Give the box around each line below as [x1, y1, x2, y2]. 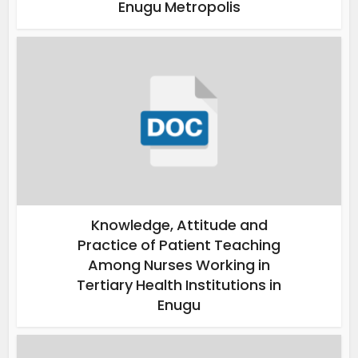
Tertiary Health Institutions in [77, 275, 281, 296]
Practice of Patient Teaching [78, 235, 280, 256]
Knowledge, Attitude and [90, 215, 268, 236]
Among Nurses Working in [88, 255, 270, 276]
